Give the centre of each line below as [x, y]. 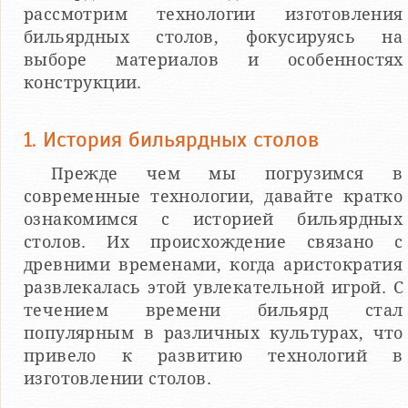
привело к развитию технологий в [214, 356]
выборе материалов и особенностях [214, 60]
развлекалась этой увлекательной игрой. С [214, 288]
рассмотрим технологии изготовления [214, 15]
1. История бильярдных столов [171, 140]
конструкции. [83, 83]
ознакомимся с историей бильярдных [214, 219]
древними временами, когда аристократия [214, 265]
